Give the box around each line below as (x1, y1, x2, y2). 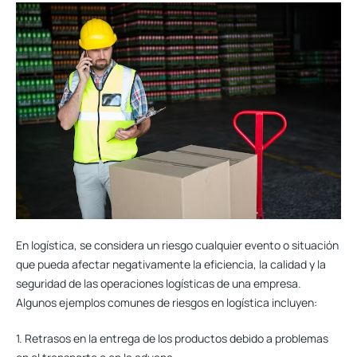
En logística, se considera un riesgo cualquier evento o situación (16, 237, 339, 253)
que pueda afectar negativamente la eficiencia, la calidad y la (16, 256, 326, 272)
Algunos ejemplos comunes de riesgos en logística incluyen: (16, 294, 317, 310)
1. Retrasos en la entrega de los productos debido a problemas (16, 330, 328, 346)
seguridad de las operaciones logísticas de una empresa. (16, 275, 301, 291)
